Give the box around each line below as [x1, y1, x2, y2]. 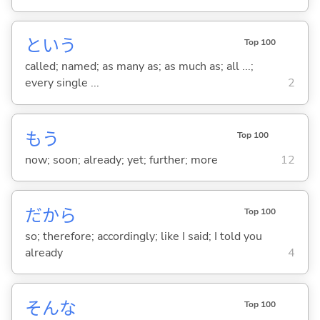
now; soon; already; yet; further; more [24, 151, 218, 168]
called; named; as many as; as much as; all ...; [24, 59, 254, 75]
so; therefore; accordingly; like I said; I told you [24, 228, 262, 244]
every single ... [24, 75, 99, 91]
